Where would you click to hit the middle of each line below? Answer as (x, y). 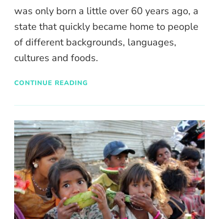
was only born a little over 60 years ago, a (106, 11)
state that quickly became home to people (106, 26)
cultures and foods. (56, 58)
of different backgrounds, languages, (95, 42)
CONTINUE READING (51, 83)
